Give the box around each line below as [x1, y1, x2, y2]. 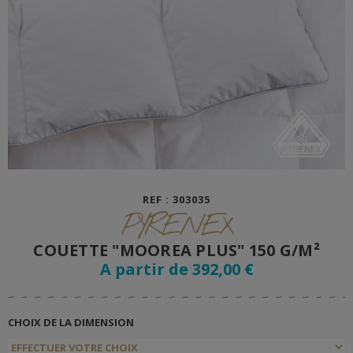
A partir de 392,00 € [99, 258, 254, 280]
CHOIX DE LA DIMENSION [8, 315, 134, 330]
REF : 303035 [143, 192, 210, 206]
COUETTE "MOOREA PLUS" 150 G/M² [33, 240, 320, 261]
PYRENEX [121, 206, 232, 247]
